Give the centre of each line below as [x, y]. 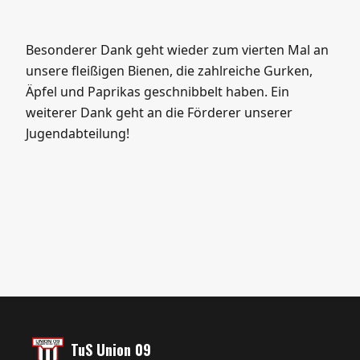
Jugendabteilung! [78, 133]
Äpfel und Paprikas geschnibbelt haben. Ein [157, 92]
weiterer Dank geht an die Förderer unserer [159, 112]
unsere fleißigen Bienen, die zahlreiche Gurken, [169, 71]
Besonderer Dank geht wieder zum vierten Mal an [177, 50]
